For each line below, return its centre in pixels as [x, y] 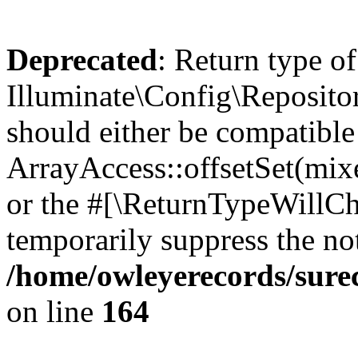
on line [54, 311]
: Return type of [257, 60]
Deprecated [82, 60]
